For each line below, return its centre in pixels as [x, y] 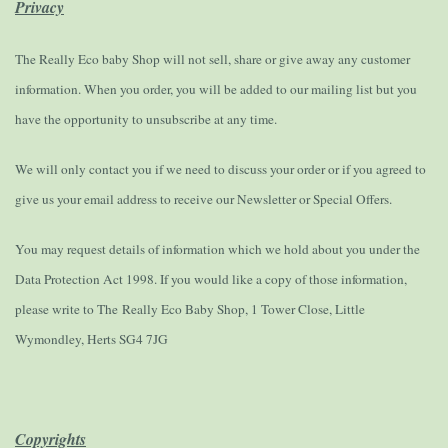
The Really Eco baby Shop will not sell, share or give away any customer [212, 59]
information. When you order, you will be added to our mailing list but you [216, 89]
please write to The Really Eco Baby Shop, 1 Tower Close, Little [190, 309]
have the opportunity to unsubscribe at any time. [146, 119]
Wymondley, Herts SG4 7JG [91, 339]
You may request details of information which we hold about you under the [217, 249]
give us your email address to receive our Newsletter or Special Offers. [203, 199]
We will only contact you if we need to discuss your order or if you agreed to [220, 169]
